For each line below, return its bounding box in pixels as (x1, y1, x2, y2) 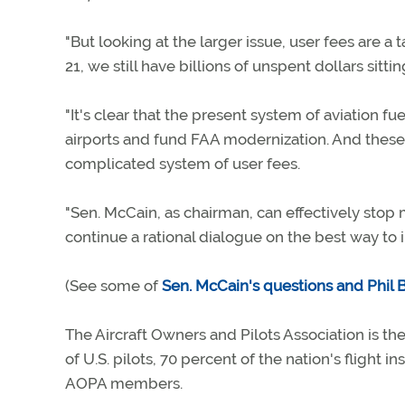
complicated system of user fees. (65, 155, 300, 173)
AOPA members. (65, 374, 183, 392)
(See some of (65, 277, 162, 295)
